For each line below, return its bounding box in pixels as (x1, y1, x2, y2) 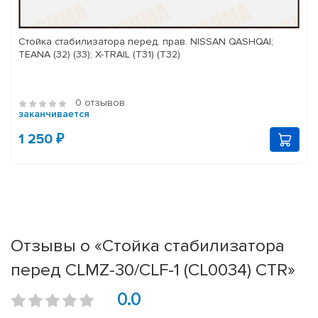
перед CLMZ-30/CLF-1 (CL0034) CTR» (11, 259, 295, 281)
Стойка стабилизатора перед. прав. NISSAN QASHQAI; (18, 35, 273, 48)
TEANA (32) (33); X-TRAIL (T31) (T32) (18, 48, 180, 61)
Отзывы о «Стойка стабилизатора (11, 235, 285, 257)
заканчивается (18, 108, 89, 121)
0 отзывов (75, 97, 125, 109)
